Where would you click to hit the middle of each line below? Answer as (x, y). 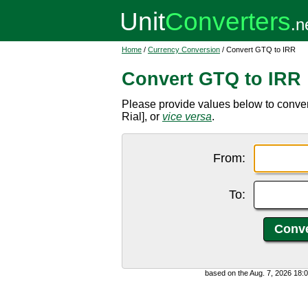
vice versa (187, 117)
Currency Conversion (184, 49)
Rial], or (142, 117)
